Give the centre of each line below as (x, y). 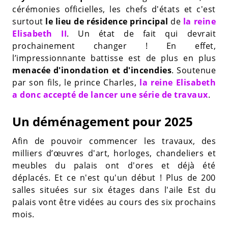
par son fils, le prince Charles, (75, 82)
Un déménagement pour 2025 (103, 121)
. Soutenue (194, 70)
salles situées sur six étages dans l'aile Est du (114, 190)
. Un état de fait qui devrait (141, 33)
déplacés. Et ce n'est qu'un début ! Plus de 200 (114, 177)
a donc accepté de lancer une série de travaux (110, 94)
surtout (29, 21)
